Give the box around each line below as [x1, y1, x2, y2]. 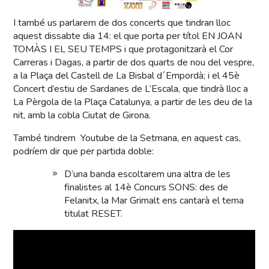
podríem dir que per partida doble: [13, 144, 154, 158]
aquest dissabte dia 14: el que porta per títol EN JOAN [13, 29, 243, 43]
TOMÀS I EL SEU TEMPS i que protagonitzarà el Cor [13, 42, 234, 56]
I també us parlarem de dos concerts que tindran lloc [13, 16, 231, 29]
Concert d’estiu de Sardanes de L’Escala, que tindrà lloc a [13, 82, 249, 95]
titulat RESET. [64, 207, 123, 220]
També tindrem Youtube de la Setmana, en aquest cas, [13, 131, 241, 145]
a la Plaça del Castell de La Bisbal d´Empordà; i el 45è [13, 68, 240, 82]
